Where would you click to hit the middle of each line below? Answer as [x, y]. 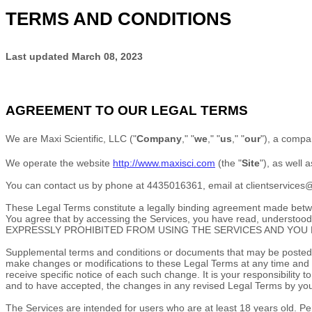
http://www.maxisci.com [164, 163]
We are [23, 139]
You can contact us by [55, 185]
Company [159, 139]
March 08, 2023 [107, 56]
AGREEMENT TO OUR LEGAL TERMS [127, 110]
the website [86, 163]
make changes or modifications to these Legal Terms [123, 263]
